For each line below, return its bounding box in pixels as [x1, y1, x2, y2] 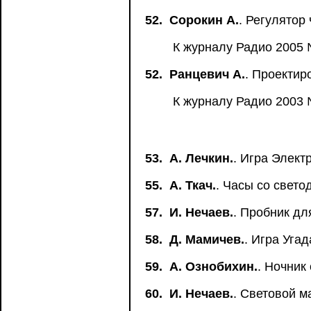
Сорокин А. [169, 13, 239, 27]
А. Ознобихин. [169, 260, 258, 274]
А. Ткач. [169, 178, 216, 192]
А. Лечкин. [169, 151, 233, 165]
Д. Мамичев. [169, 233, 244, 246]
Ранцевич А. [169, 67, 245, 81]
